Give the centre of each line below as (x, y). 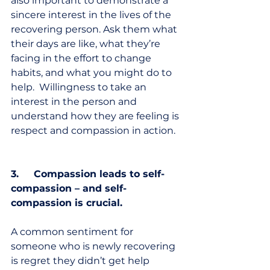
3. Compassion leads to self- (88, 174)
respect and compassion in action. (96, 131)
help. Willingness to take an (80, 87)
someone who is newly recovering (94, 246)
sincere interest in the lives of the (92, 15)
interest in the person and (75, 102)
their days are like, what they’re (87, 44)
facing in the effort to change (82, 58)
